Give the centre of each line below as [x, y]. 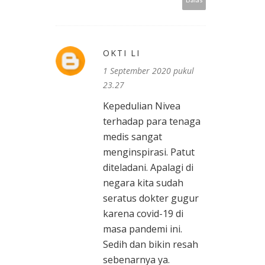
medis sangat [132, 137]
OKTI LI [122, 53]
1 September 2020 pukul [148, 71]
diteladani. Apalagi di [148, 168]
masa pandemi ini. [143, 229]
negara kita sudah [143, 183]
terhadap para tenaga [152, 122]
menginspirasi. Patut [149, 152]
